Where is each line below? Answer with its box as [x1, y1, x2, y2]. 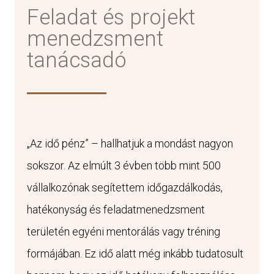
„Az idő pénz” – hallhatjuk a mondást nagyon [27, 136, 233, 150]
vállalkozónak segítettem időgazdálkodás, [27, 180, 223, 194]
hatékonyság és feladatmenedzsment [27, 202, 205, 216]
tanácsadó [27, 48, 127, 73]
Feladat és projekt [27, 5, 195, 31]
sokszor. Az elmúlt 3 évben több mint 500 [27, 158, 221, 172]
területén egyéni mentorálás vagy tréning [27, 224, 220, 238]
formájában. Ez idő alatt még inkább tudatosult [27, 246, 243, 260]
